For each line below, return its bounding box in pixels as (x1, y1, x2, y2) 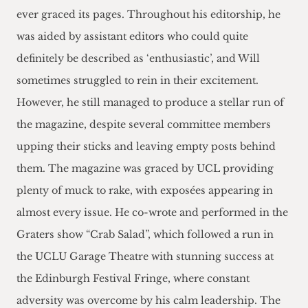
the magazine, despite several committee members (16, 118, 271, 131)
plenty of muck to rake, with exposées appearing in (16, 184, 273, 197)
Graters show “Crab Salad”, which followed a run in (16, 228, 274, 241)
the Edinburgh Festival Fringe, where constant (16, 272, 250, 285)
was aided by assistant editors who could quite (16, 30, 248, 43)
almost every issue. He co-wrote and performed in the (16, 206, 288, 219)
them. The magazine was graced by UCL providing (16, 162, 274, 175)
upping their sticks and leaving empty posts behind (16, 140, 276, 153)
